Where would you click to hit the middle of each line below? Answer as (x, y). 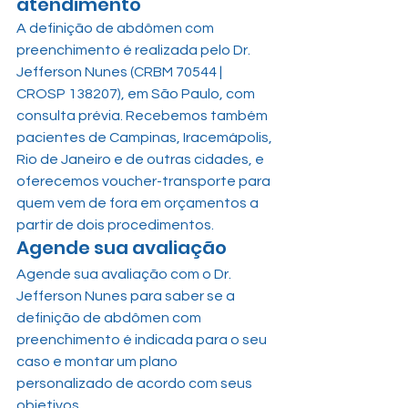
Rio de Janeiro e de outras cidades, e (142, 159)
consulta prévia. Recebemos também (143, 116)
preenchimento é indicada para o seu (143, 340)
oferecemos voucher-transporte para (145, 181)
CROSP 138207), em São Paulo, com (137, 94)
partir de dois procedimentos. (115, 225)
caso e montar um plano (98, 362)
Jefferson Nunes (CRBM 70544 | (121, 72)
